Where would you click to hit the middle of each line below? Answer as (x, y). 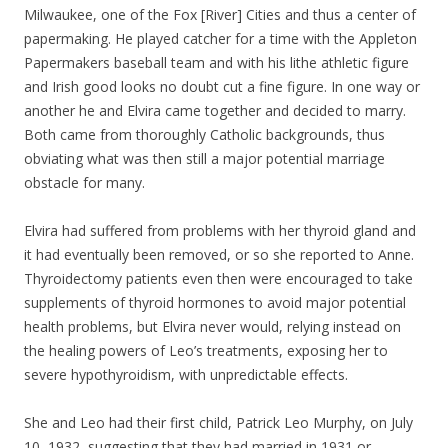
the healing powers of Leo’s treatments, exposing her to (206, 351)
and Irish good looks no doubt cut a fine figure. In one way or (222, 87)
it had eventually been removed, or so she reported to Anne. (219, 255)
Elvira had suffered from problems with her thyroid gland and (220, 231)
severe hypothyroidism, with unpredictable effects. (186, 375)
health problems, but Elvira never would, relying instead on (212, 327)
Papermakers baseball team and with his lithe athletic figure (216, 63)
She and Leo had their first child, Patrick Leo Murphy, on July (218, 423)
